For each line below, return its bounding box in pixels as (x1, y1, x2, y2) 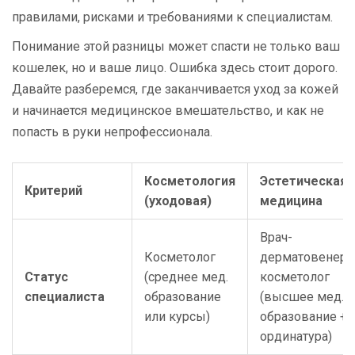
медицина (260, 193, 323, 209)
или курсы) (144, 309, 210, 325)
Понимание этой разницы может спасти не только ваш (12, 39, 340, 55)
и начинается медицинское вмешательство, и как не (12, 103, 324, 119)
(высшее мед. (260, 289, 344, 305)
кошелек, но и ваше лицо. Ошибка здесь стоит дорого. (12, 60, 338, 76)
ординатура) (260, 329, 332, 345)
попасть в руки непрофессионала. (12, 124, 212, 140)
